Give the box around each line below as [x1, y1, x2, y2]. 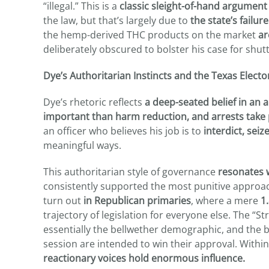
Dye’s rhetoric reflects [43, 95, 145, 109]
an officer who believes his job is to [43, 124, 204, 138]
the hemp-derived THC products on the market [43, 28, 258, 42]
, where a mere [191, 194, 261, 208]
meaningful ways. [43, 139, 121, 153]
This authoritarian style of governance [43, 165, 218, 179]
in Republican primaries [83, 194, 191, 208]
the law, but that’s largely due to [43, 14, 190, 28]
